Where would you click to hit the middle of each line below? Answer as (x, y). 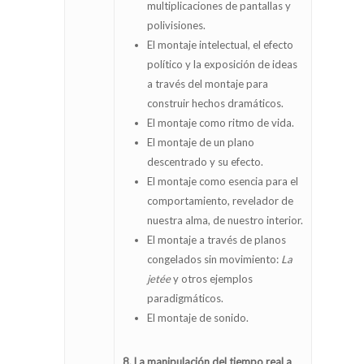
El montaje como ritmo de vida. (221, 123)
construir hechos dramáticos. (215, 104)
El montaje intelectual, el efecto (220, 45)
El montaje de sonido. (198, 318)
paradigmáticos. (185, 299)
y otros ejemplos (212, 279)
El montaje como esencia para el (223, 182)
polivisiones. (176, 26)
